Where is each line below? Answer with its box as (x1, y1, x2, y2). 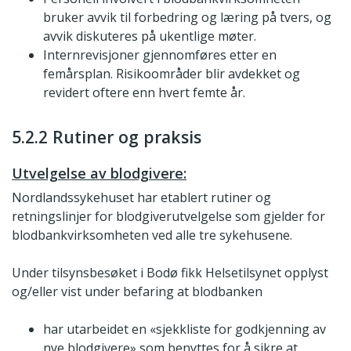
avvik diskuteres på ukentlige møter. (43, 27, 256, 45)
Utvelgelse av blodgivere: (12, 164, 186, 183)
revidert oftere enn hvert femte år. (43, 84, 245, 102)
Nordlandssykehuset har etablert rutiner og (12, 189, 271, 207)
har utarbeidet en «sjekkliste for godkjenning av (43, 320, 326, 338)
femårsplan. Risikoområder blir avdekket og (43, 65, 300, 83)
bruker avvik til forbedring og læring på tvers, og (43, 9, 331, 27)
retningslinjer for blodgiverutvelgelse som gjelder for (12, 208, 325, 226)
